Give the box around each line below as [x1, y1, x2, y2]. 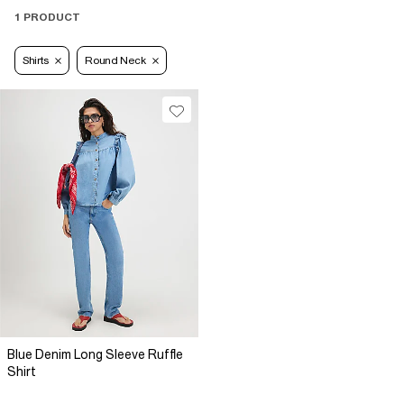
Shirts [23, 54, 49, 68]
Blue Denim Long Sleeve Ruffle [7, 347, 183, 363]
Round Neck [85, 54, 146, 68]
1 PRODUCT [14, 11, 80, 24]
